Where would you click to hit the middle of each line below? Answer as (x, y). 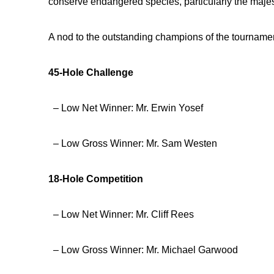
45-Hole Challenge (91, 72)
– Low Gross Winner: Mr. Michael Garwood (143, 250)
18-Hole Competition (96, 179)
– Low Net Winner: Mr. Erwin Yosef (126, 108)
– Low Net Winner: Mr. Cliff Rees (121, 214)
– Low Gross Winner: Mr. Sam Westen (133, 143)
